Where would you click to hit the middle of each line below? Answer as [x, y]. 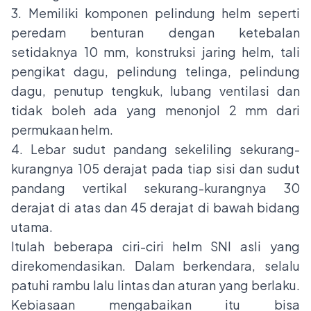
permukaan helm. [63, 130]
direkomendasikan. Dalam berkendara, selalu [155, 266]
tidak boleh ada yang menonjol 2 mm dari [155, 110]
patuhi [32, 285]
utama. [32, 227]
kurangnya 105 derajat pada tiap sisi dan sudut [155, 169]
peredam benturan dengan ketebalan [155, 33]
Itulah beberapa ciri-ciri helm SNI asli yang [155, 246]
